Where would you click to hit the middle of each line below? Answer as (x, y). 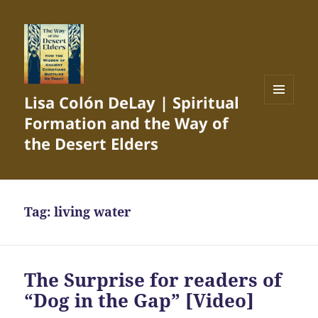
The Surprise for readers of (153, 280)
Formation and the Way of (127, 123)
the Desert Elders (92, 144)
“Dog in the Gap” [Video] (139, 301)
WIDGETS (284, 133)
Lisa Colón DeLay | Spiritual (132, 103)
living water (93, 212)
